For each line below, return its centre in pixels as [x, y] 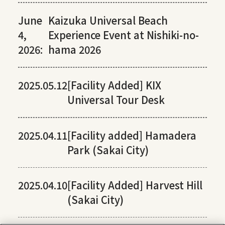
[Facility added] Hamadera [132, 136]
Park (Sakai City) [108, 150]
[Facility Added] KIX [114, 85]
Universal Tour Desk [116, 100]
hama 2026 [75, 50]
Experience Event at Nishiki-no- [124, 35]
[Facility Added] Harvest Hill [135, 185]
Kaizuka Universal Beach [108, 21]
